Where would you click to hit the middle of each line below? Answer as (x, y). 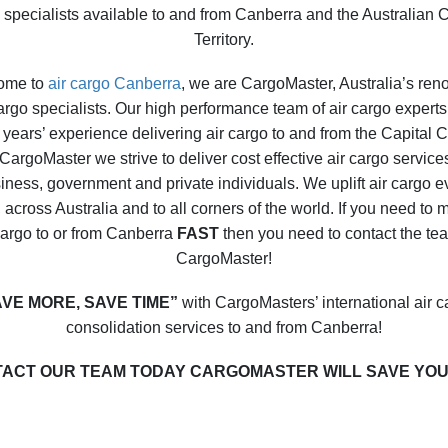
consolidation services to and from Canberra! (224, 327)
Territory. (224, 39)
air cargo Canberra (114, 83)
